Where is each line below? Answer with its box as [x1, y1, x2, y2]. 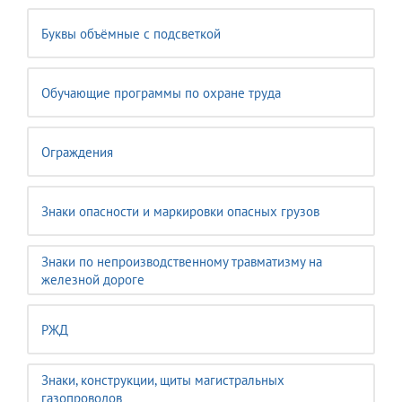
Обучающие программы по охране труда [41, 84, 281, 101]
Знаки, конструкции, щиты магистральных [41, 371, 284, 389]
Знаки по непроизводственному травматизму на [41, 253, 322, 270]
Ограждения [41, 144, 113, 161]
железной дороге [41, 271, 144, 288]
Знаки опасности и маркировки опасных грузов [41, 203, 319, 220]
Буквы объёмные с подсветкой [41, 25, 221, 42]
